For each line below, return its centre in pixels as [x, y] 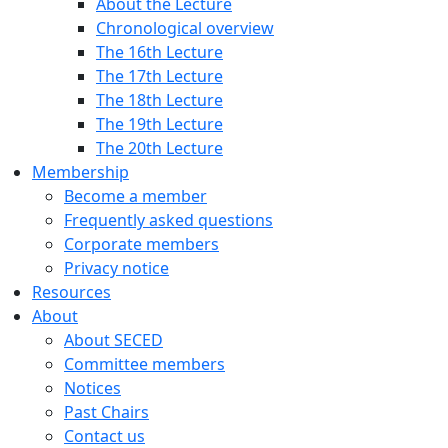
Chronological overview [185, 28]
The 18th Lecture [159, 100]
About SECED [113, 340]
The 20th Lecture [159, 148]
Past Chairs [106, 412]
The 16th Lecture [159, 52]
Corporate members [141, 244]
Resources [71, 292]
